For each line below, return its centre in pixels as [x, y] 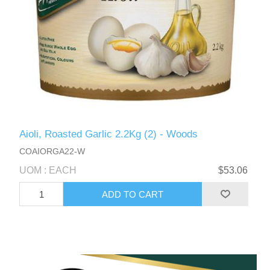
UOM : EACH [48, 171]
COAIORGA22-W [52, 152]
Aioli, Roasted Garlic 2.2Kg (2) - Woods [109, 134]
